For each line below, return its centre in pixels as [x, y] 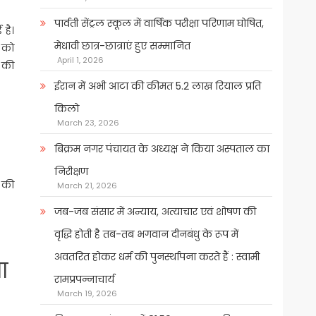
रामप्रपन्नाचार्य [84, 280]
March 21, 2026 [87, 186]
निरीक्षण [71, 172]
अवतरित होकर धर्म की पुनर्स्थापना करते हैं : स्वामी [157, 257]
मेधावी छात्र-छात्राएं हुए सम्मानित [122, 46]
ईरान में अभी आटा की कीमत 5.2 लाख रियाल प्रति [157, 86]
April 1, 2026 [80, 60]
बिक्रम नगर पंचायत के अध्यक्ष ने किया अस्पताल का [162, 149]
